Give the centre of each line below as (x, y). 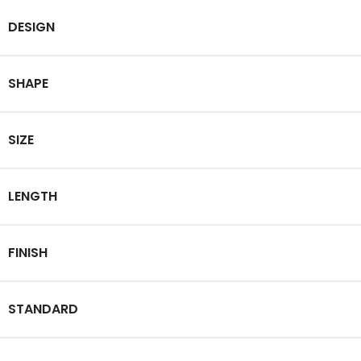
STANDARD (43, 309)
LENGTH (33, 196)
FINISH (28, 252)
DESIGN (31, 27)
